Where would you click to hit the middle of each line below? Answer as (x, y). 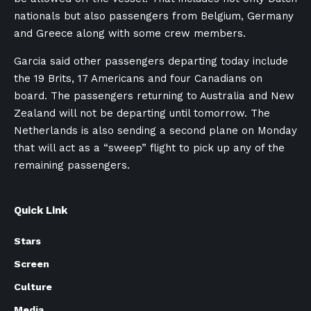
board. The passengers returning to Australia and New (154, 96)
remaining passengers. (72, 165)
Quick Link (41, 210)
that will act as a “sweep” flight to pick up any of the (149, 148)
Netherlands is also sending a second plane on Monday (155, 131)
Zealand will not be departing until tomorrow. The (142, 113)
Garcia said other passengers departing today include (151, 61)
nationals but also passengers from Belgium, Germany (154, 16)
